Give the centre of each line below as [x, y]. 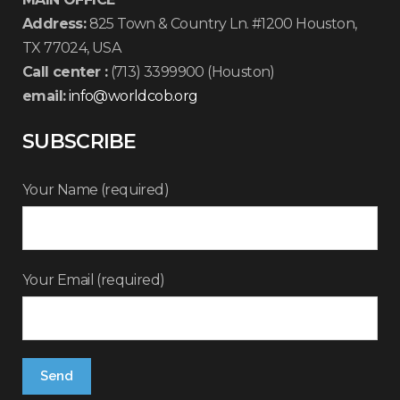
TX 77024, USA [72, 48]
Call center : [65, 72]
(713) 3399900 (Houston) [191, 72]
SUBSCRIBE [79, 142]
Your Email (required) [94, 280]
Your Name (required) [96, 190]
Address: [54, 24]
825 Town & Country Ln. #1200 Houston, [221, 24]
